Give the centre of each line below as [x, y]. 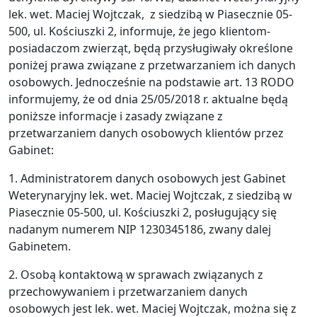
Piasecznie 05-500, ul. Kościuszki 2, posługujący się [143, 212]
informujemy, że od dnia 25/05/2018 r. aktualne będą [148, 99]
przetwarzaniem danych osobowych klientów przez [146, 133]
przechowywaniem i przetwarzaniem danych [128, 292]
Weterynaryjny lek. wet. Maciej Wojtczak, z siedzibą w [150, 195]
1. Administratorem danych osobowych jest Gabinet [147, 178]
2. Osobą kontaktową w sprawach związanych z [136, 275]
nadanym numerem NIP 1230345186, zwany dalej [140, 229]
